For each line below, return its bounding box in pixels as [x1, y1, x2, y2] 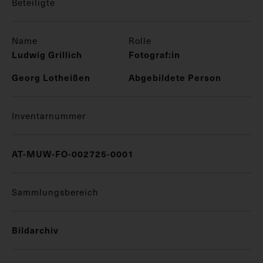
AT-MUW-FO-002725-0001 [12, 147, 134, 160]
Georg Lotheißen [12, 70, 90, 83]
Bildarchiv [12, 223, 59, 236]
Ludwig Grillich [12, 48, 82, 60]
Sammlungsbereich [12, 185, 99, 198]
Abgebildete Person [129, 70, 221, 83]
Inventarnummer [12, 109, 86, 122]
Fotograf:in [129, 48, 180, 60]
